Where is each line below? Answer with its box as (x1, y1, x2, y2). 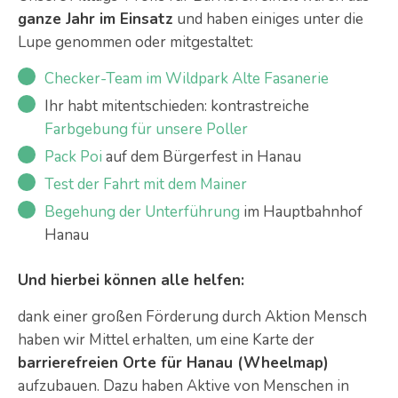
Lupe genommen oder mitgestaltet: (18, 32, 253, 52)
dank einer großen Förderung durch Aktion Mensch (18, 306, 367, 327)
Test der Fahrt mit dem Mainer (44, 174, 247, 195)
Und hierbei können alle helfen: (18, 270, 244, 291)
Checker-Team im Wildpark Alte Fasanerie (44, 68, 329, 89)
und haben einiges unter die (173, 9, 363, 29)
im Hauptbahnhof (240, 202, 362, 222)
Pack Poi (44, 147, 102, 167)
